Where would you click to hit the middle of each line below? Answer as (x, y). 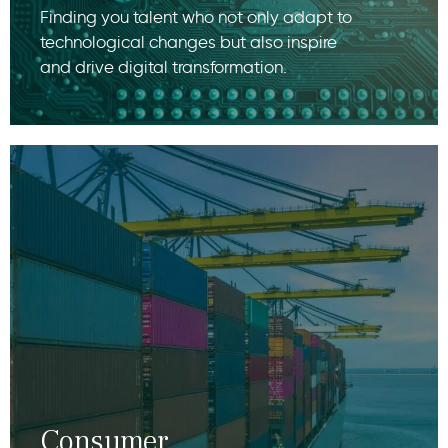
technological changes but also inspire (188, 41)
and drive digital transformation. (163, 66)
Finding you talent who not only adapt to (196, 16)
